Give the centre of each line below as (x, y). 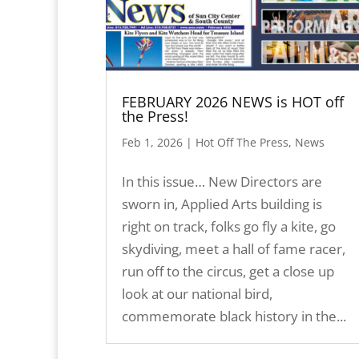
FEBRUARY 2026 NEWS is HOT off (233, 101)
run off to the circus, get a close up (228, 271)
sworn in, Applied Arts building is (222, 204)
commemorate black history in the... (234, 316)
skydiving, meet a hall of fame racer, (234, 248)
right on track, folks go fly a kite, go (229, 226)
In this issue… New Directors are (222, 181)
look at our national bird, (197, 293)
